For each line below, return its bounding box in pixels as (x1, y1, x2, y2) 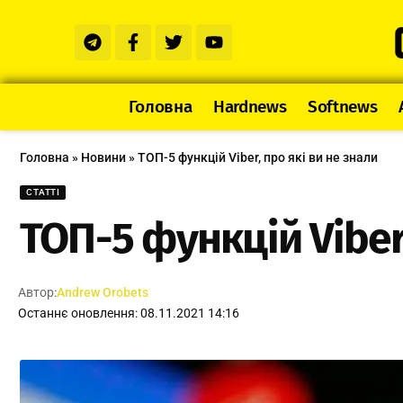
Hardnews (213, 96, 287, 118)
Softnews (308, 96, 378, 118)
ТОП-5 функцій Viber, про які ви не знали (138, 150, 378, 166)
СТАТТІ (26, 187, 59, 198)
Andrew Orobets (57, 285, 149, 300)
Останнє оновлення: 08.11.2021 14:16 (18, 306, 240, 321)
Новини (81, 150, 126, 166)
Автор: (18, 285, 58, 300)
